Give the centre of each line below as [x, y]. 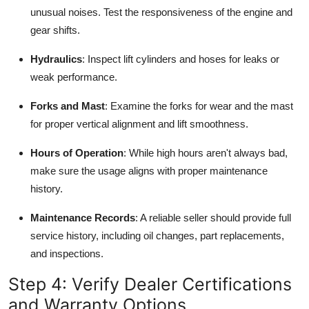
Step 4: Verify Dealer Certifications [150, 285]
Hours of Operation [77, 153]
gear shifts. [55, 30]
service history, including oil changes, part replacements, [157, 236]
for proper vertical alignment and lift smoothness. [139, 124]
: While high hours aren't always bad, [206, 153]
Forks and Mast [68, 106]
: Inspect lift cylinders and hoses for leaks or [181, 59]
